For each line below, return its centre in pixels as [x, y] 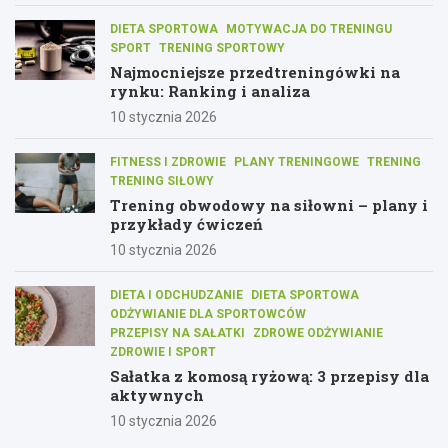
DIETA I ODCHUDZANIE [176, 294]
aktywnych [157, 394]
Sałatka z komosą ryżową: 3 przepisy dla [269, 375]
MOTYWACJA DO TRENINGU [309, 28]
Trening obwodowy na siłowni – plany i [269, 204]
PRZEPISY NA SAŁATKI [177, 332]
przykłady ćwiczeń [186, 223]
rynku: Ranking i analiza [210, 90]
